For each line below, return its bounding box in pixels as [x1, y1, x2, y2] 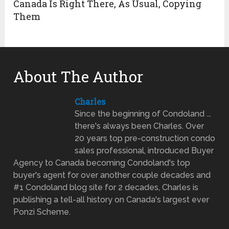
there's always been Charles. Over [75, 121, 204, 131]
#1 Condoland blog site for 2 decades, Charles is [13, 182, 199, 193]
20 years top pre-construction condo [75, 133, 216, 144]
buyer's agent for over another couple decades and [13, 170, 211, 180]
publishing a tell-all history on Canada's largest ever [13, 195, 210, 205]
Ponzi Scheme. [13, 207, 71, 217]
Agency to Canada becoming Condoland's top [13, 158, 191, 168]
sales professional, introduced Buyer [75, 146, 214, 156]
